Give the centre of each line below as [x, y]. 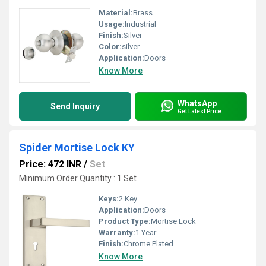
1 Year [146, 232]
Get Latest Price [199, 111]
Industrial [140, 24]
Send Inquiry [75, 106]
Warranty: [117, 232]
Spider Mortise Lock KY [77, 148]
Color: [110, 47]
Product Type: [125, 221]
